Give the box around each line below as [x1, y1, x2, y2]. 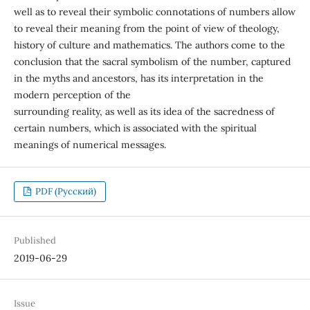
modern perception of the [13, 88, 131, 101]
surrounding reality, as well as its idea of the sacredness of [13, 104, 275, 118]
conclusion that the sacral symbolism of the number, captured [13, 55, 291, 68]
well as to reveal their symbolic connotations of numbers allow [13, 5, 295, 18]
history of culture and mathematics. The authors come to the [13, 38, 285, 51]
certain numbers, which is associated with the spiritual [13, 121, 257, 134]
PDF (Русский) [33, 185, 97, 197]
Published [13, 235, 56, 247]
